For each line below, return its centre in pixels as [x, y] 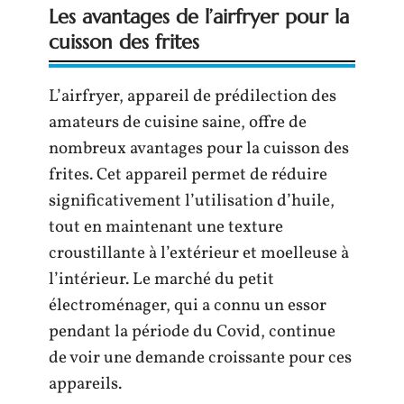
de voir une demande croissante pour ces [200, 358]
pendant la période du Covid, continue [192, 332]
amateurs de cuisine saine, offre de [178, 123]
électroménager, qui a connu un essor [188, 306]
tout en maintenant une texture [166, 227]
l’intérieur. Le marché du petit [161, 280]
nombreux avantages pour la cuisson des [199, 149]
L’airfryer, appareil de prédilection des [193, 96]
